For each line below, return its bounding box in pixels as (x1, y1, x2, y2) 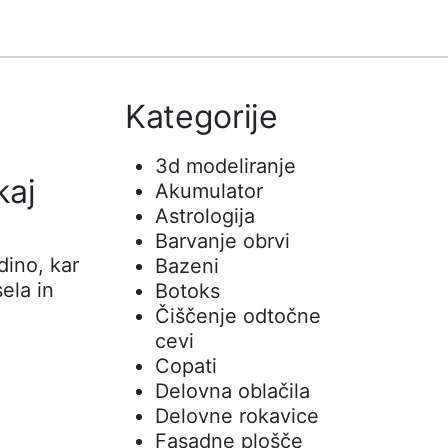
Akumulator (154, 178, 263, 203)
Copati (154, 353, 217, 378)
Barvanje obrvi (154, 228, 290, 253)
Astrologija (154, 203, 255, 228)
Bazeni (154, 253, 219, 278)
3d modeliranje (154, 153, 296, 178)
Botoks (154, 278, 220, 303)
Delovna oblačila (154, 378, 310, 403)
